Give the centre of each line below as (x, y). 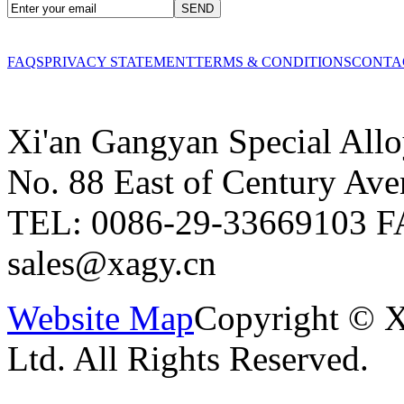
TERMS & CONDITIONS (273, 62)
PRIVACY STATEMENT (119, 62)
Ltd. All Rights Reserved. (188, 358)
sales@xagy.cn (112, 262)
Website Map (101, 317)
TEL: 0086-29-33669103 (187, 222)
